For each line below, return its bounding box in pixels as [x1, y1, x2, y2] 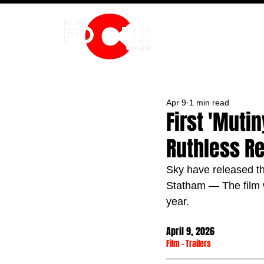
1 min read [189, 98, 229, 107]
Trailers [186, 237, 211, 250]
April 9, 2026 [166, 225, 214, 238]
